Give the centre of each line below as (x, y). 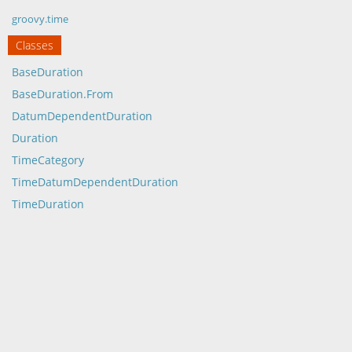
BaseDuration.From (62, 94)
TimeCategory (48, 160)
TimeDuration (48, 204)
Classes (35, 45)
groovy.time (40, 19)
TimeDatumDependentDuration (95, 182)
